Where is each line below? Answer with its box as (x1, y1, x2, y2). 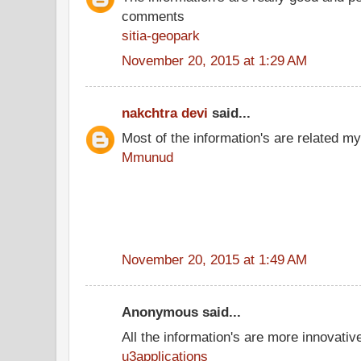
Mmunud (122, 148, 173, 165)
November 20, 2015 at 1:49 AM (122, 251, 307, 268)
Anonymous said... (122, 304, 241, 320)
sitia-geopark (122, 27, 200, 44)
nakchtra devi (122, 105, 208, 121)
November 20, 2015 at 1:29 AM (122, 52, 307, 68)
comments (122, 7, 185, 24)
